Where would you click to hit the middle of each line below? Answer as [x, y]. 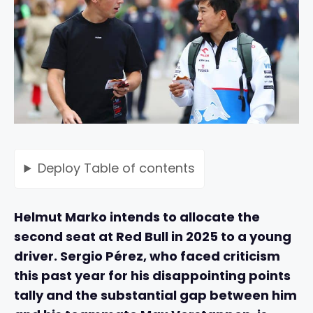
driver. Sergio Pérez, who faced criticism [147, 256]
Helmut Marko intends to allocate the [137, 217]
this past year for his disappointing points [152, 275]
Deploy [60, 168]
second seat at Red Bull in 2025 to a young [153, 236]
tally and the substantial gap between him [155, 295]
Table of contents [139, 168]
